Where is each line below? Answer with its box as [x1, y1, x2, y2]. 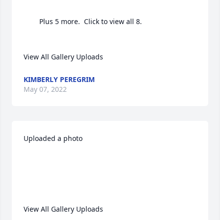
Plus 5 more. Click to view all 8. [24, 17, 39, 26]
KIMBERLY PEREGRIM [24, 75, 95, 84]
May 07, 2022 [24, 84, 67, 94]
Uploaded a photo [24, 134, 84, 143]
